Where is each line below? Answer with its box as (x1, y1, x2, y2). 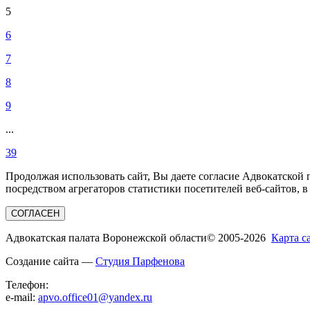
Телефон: (6, 278, 48, 291)
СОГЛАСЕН (11, 208, 60, 219)
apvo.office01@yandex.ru (38, 291, 152, 303)
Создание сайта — (6, 255, 95, 267)
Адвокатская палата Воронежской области (6, 231, 207, 244)
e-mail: (6, 291, 38, 303)
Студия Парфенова (95, 255, 185, 267)
